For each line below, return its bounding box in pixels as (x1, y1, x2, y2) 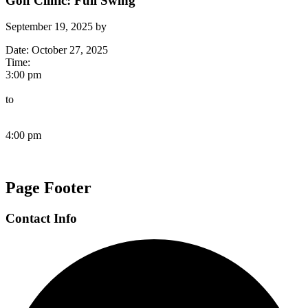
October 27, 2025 (32, 44, 108, 56)
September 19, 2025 (5, 21, 93, 33)
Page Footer (5, 179, 91, 197)
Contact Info (5, 211, 77, 226)
